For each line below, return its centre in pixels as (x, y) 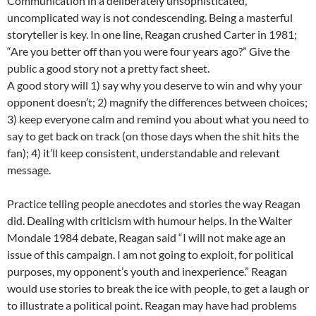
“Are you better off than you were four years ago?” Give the (148, 51)
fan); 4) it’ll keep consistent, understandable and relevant (144, 153)
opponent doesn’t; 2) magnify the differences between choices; (157, 102)
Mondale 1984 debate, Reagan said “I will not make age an (146, 238)
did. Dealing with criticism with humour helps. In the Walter (150, 221)
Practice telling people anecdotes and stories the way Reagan (154, 204)
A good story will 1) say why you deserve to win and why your (154, 85)
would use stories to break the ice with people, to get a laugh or (158, 288)
